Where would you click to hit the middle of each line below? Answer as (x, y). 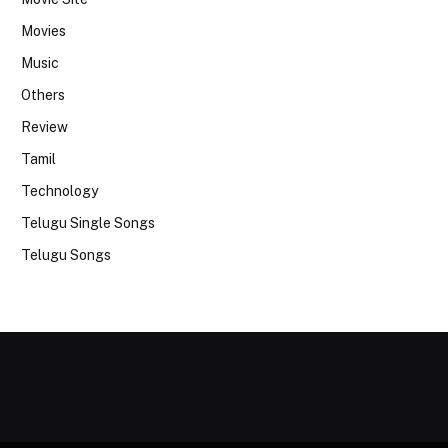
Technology (59, 190)
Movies (43, 30)
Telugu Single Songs (88, 222)
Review (44, 126)
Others (43, 94)
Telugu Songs (66, 254)
